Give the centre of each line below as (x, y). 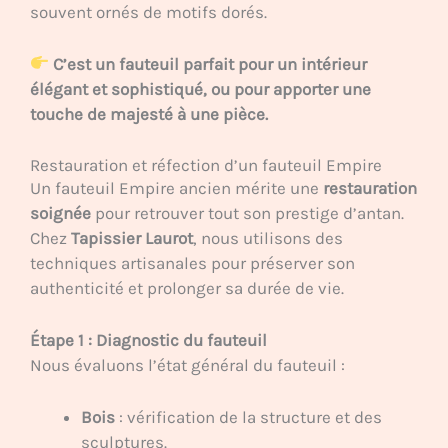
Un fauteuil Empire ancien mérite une (176, 187)
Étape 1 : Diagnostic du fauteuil (148, 340)
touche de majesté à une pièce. (149, 113)
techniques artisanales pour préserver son (192, 262)
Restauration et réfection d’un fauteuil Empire (206, 164)
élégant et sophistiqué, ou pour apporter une (200, 88)
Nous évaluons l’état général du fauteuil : (187, 365)
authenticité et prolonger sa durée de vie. (187, 287)
